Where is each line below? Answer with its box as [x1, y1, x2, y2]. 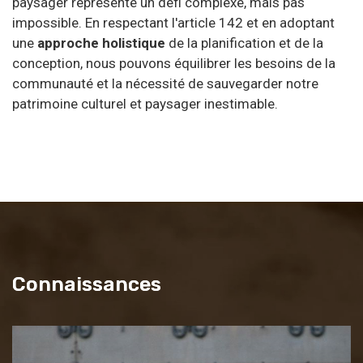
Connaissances [12, 272, 161, 297]
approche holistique [37, 34, 165, 51]
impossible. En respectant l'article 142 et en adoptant [12, 14, 335, 31]
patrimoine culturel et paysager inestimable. [12, 95, 278, 112]
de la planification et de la [165, 34, 323, 51]
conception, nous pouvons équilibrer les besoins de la [12, 54, 335, 71]
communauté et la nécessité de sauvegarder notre [12, 75, 318, 92]
